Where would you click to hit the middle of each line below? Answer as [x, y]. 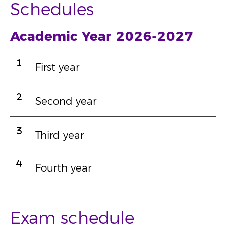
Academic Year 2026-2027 [102, 37]
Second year [66, 102]
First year [57, 67]
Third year [60, 135]
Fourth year [63, 168]
